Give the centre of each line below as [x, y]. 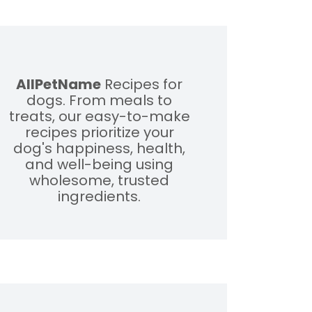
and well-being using [100, 165]
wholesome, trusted [100, 181]
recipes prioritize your [99, 133]
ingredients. [100, 197]
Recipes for [142, 85]
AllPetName [59, 85]
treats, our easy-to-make [99, 117]
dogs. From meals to [100, 101]
